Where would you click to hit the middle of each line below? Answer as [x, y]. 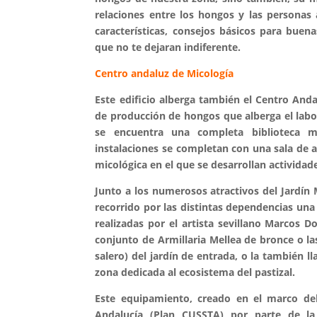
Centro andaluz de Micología [166, 73]
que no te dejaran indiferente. [168, 47]
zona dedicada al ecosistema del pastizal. [195, 272]
